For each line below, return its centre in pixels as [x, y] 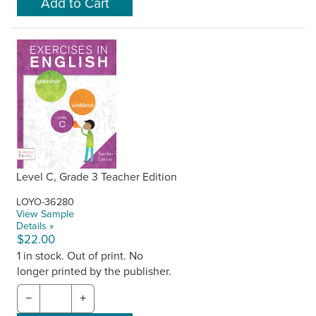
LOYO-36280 [45, 201]
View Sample [45, 213]
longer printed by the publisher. [94, 271]
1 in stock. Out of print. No [80, 255]
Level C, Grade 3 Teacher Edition [97, 176]
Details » [35, 225]
